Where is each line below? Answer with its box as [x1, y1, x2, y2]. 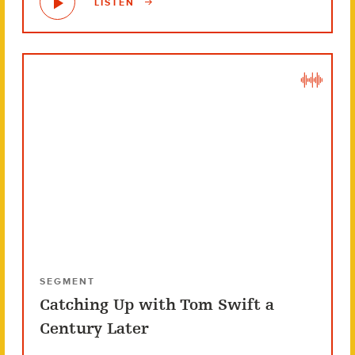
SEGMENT [39, 276, 95, 288]
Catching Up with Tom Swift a [39, 296, 274, 315]
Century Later [39, 319, 149, 338]
